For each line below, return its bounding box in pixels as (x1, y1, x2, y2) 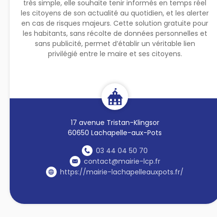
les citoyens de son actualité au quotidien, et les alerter (21, 8, 209, 18)
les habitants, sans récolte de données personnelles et (22, 28, 207, 38)
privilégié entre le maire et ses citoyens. (47, 48, 182, 59)
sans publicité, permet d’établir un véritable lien (34, 38, 195, 48)
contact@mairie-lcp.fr (83, 156, 160, 166)
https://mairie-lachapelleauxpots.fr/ (60, 167, 184, 177)
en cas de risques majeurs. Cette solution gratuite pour (21, 18, 209, 28)
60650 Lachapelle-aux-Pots (68, 127, 162, 138)
